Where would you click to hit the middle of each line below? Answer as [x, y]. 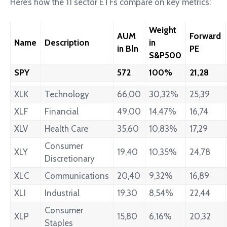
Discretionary [70, 158]
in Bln [128, 48]
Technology [67, 94]
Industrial [62, 193]
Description [67, 42]
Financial [62, 111]
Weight [163, 30]
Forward [205, 36]
